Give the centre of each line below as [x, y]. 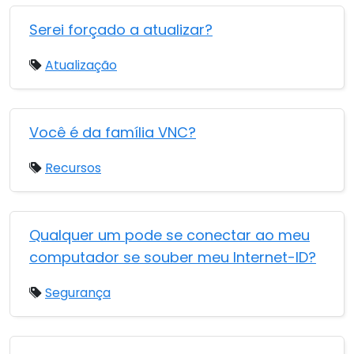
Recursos [73, 168]
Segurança [78, 293]
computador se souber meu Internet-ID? [173, 257]
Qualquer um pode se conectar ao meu [169, 235]
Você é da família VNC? [113, 132]
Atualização [81, 65]
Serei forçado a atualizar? [121, 30]
